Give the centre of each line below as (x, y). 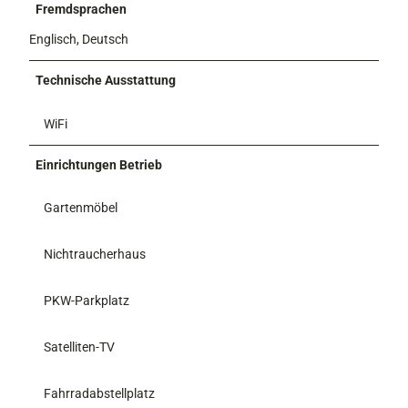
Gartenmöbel (81, 207)
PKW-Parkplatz (87, 300)
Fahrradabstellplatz (99, 394)
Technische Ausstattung (106, 81)
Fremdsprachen (82, 10)
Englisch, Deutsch (79, 40)
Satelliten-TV (79, 347)
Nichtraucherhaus (95, 254)
